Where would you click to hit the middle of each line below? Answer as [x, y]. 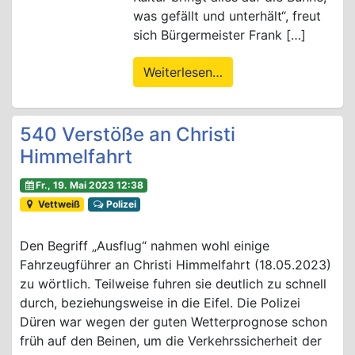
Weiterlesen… [183, 72]
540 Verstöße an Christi [128, 134]
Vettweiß [58, 204]
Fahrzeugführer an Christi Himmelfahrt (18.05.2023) [176, 264]
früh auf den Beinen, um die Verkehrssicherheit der [171, 340]
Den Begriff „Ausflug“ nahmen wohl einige [145, 245]
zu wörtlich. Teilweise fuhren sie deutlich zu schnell [173, 283]
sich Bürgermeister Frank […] [219, 34]
